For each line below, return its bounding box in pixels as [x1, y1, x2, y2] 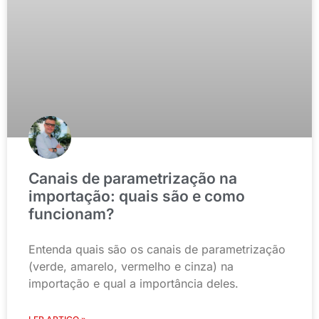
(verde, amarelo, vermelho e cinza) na [28, 259, 234, 274]
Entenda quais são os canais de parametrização [28, 242, 286, 257]
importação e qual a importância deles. [28, 276, 239, 291]
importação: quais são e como [28, 187, 245, 206]
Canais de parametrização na [28, 169, 237, 188]
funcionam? [28, 205, 114, 224]
